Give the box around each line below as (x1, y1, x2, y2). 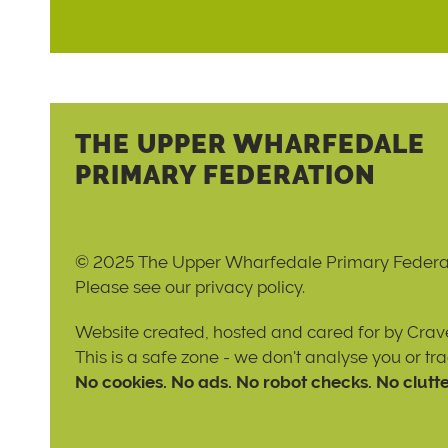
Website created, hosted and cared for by (75, 322, 407, 343)
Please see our (75, 277, 195, 297)
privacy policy (195, 277, 302, 297)
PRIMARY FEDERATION (75, 159, 376, 190)
